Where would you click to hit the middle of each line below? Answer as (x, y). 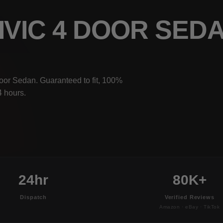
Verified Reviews (189, 197)
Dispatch (34, 197)
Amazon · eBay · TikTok (189, 207)
